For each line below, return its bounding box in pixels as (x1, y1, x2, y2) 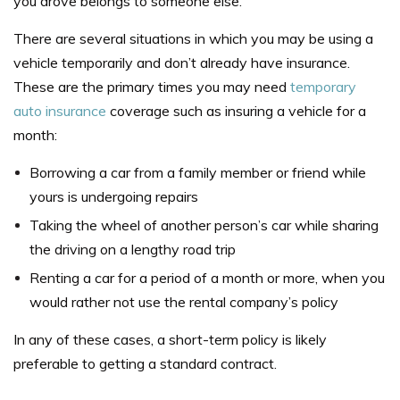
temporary (290, 78, 356, 96)
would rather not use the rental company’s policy (29, 293, 338, 312)
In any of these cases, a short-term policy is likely (13, 330, 327, 349)
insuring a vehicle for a (225, 102, 366, 121)
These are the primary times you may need (13, 78, 290, 96)
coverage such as (106, 102, 225, 121)
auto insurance (13, 102, 106, 121)
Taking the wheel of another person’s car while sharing (29, 216, 379, 235)
